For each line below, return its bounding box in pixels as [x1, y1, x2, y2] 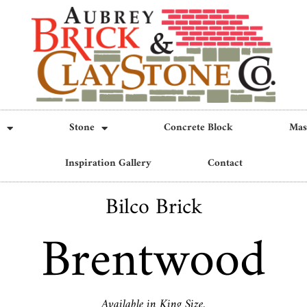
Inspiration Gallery [64, 154, 151, 173]
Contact [207, 154, 243, 173]
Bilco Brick [105, 188, 202, 227]
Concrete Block [163, 119, 233, 137]
